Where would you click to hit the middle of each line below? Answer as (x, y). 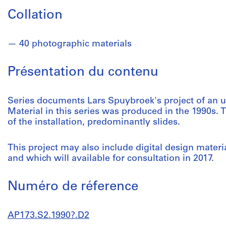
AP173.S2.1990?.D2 (48, 216)
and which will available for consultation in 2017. (111, 159)
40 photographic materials (75, 44)
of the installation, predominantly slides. (94, 122)
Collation (35, 15)
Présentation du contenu (83, 72)
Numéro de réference (73, 187)
